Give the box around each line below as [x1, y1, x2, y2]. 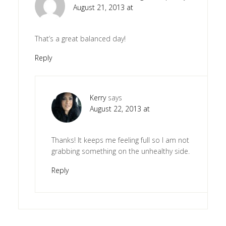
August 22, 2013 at [89, 103, 150, 114]
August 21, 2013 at [73, 2, 133, 12]
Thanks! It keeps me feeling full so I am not [51, 135, 189, 145]
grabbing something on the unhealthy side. [51, 146, 190, 156]
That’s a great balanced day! [34, 33, 126, 43]
